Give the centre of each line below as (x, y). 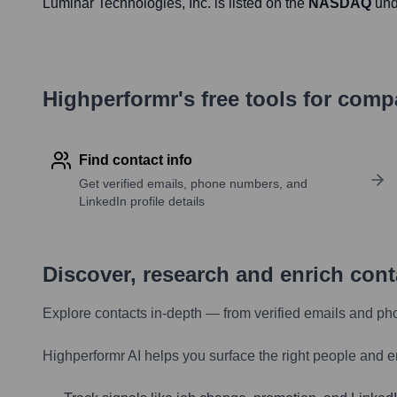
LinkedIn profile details (142, 202)
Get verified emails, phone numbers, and (193, 184)
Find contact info (136, 160)
